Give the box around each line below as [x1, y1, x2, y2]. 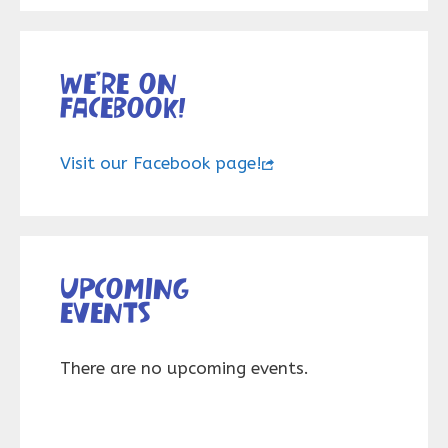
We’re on [60, 70, 177, 95]
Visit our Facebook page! [60, 153, 262, 173]
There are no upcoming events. [60, 358, 309, 378]
